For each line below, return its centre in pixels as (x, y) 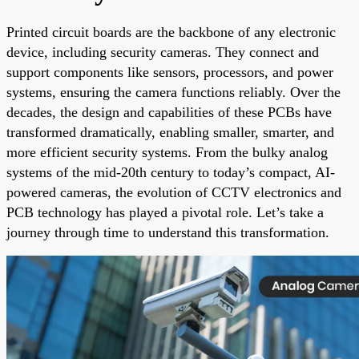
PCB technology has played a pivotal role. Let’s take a (165, 212)
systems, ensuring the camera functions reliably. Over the (173, 92)
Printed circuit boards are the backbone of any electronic (171, 32)
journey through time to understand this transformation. (168, 232)
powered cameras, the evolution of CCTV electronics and (174, 192)
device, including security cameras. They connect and (163, 52)
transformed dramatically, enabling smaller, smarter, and (170, 132)
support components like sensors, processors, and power (170, 72)
